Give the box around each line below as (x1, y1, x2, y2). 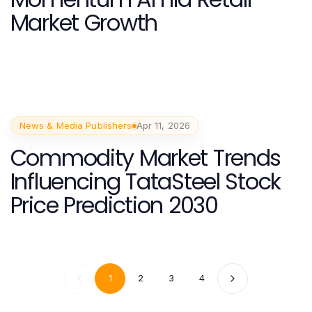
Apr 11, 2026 (136, 120, 191, 132)
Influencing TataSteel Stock (10, 166, 281, 198)
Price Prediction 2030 (10, 189, 218, 221)
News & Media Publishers (19, 120, 132, 132)
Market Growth (10, 6, 157, 38)
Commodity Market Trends (10, 142, 281, 174)
